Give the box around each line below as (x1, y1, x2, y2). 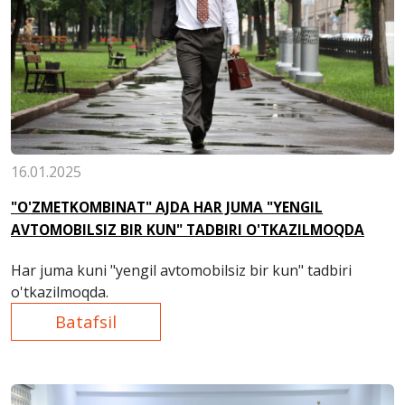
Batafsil (55, 310, 117, 334)
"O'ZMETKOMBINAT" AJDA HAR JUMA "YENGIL (11, 198, 323, 218)
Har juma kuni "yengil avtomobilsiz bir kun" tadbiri (11, 260, 352, 281)
